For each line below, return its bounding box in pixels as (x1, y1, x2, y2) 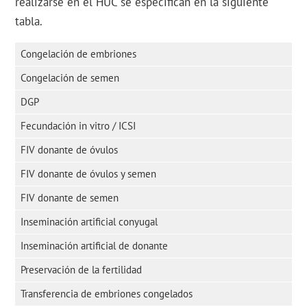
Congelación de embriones (21, 47, 137, 60)
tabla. (15, 14, 43, 29)
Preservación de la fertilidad (21, 263, 143, 276)
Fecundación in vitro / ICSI (21, 119, 136, 132)
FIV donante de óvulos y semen (21, 167, 157, 180)
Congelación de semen (21, 71, 120, 84)
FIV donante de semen (21, 191, 119, 204)
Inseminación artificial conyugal (21, 215, 158, 228)
